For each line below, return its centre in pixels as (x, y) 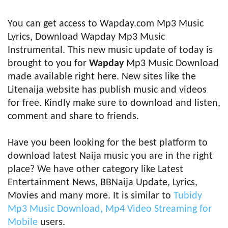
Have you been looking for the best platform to (108, 143)
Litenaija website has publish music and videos (107, 90)
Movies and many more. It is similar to (91, 196)
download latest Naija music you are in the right (110, 156)
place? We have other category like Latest (95, 169)
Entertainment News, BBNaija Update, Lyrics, (103, 183)
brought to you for (48, 64)
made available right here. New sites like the (102, 77)
